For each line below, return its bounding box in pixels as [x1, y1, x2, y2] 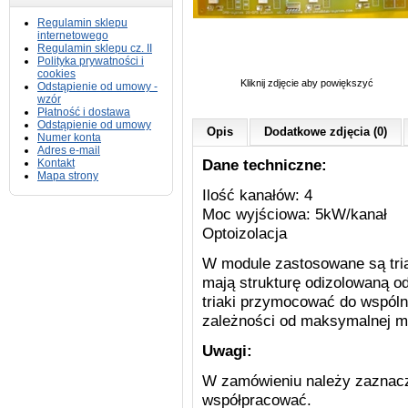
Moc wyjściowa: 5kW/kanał [202, 205, 387, 223]
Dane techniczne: [202, 156, 327, 174]
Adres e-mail [37, 144, 100, 157]
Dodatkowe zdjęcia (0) [264, 125, 387, 138]
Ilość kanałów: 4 [202, 186, 312, 204]
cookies [37, 67, 76, 80]
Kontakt [37, 157, 75, 169]
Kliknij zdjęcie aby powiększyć [240, 77, 373, 88]
